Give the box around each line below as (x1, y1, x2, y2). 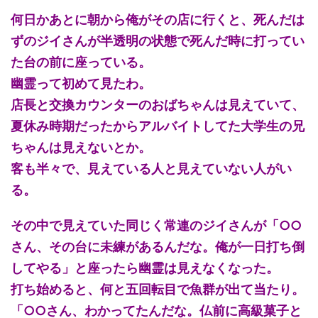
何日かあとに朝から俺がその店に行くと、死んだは (11, 11, 305, 27)
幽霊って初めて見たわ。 (11, 75, 151, 91)
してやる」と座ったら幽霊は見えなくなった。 (11, 260, 279, 275)
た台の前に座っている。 (11, 54, 151, 70)
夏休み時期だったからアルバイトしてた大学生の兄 (11, 118, 305, 133)
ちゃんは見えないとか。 (11, 139, 151, 155)
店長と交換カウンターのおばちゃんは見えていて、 (11, 97, 305, 112)
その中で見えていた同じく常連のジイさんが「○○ (11, 217, 302, 233)
